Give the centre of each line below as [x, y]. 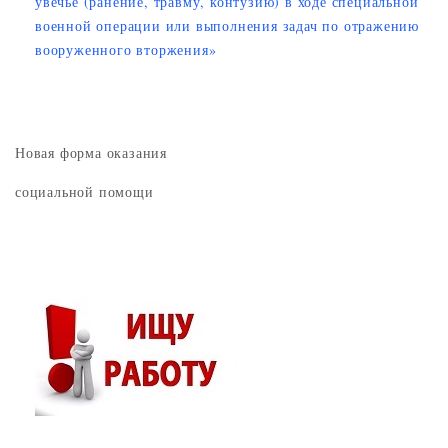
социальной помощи [84, 192]
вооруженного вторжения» [126, 50]
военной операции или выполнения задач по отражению [227, 26]
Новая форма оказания [91, 153]
